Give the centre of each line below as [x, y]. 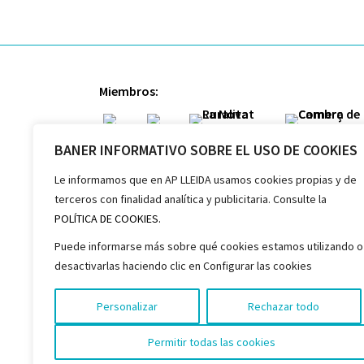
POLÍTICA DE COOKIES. [108, 219]
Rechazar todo [284, 306]
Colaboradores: [144, 189]
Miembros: [129, 91]
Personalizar [127, 306]
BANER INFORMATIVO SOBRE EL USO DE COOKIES [206, 150]
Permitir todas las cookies [211, 342]
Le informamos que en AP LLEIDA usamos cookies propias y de [206, 180]
